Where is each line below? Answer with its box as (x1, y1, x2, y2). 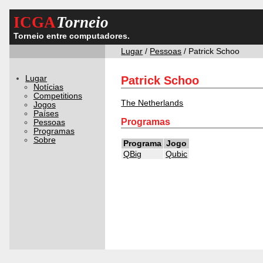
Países (33, 109, 59, 118)
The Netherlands (121, 98, 184, 107)
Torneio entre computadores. (13, 31, 130, 41)
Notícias (33, 82, 63, 92)
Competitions (33, 91, 82, 100)
